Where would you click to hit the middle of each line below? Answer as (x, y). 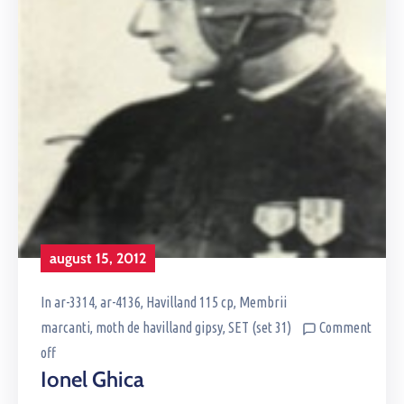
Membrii (263, 303)
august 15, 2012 (98, 259)
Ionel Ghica (92, 380)
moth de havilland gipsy (159, 328)
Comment (345, 328)
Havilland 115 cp (190, 303)
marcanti (65, 328)
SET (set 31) (260, 328)
